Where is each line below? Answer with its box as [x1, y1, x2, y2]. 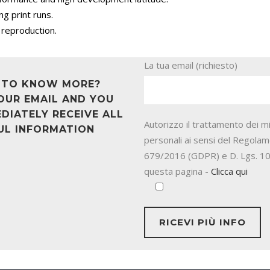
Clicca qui [211, 165, 248, 177]
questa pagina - [144, 165, 211, 177]
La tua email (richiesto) [144, 59, 237, 71]
